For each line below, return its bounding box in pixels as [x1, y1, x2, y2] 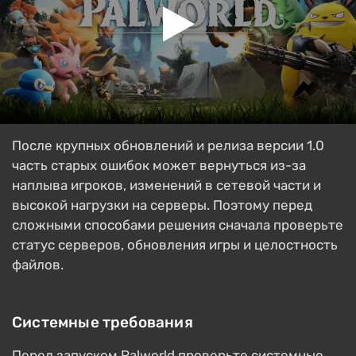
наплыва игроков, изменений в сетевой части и [12, 177, 321, 194]
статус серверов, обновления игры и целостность [12, 237, 338, 253]
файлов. [12, 257, 64, 273]
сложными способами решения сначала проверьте [12, 217, 343, 234]
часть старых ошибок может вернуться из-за [12, 157, 306, 174]
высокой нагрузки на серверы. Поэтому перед [12, 197, 312, 214]
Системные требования [12, 313, 193, 332]
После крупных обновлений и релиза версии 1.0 [12, 137, 324, 154]
